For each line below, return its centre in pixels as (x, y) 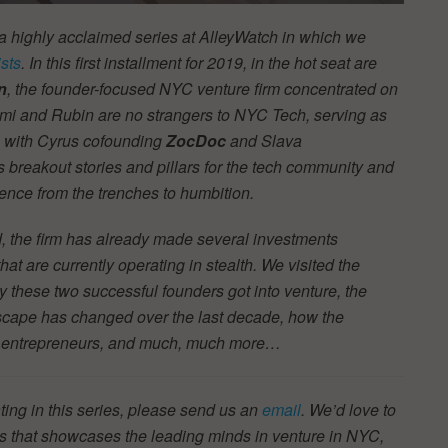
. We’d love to (348, 409)
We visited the (310, 264)
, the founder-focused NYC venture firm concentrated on (202, 88)
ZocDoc (196, 140)
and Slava (264, 140)
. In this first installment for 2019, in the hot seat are (199, 62)
